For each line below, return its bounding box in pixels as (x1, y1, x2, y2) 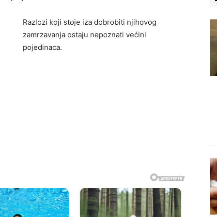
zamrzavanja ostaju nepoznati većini (23, 30, 146, 39)
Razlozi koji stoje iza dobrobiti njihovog (23, 17, 156, 27)
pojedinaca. (23, 43, 62, 52)
